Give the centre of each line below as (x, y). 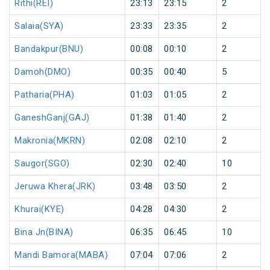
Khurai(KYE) (39, 209)
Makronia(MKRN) (50, 141)
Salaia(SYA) (39, 26)
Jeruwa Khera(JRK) (55, 187)
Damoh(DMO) (42, 72)
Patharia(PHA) (45, 95)
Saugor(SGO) (42, 164)
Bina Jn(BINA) (44, 232)
